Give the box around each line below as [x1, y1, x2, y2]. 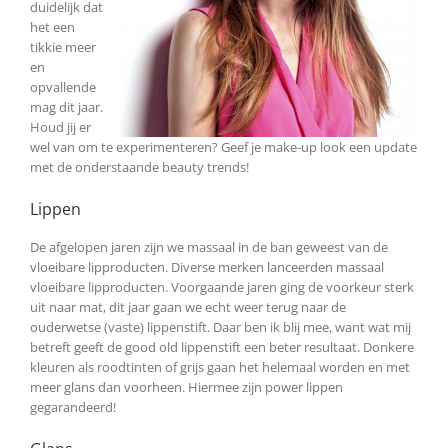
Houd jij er [30, 117, 91, 136]
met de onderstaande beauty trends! [30, 157, 249, 176]
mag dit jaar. [30, 97, 103, 116]
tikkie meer [30, 37, 96, 56]
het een [30, 17, 75, 36]
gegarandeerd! [30, 397, 116, 416]
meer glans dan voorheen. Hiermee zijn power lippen [30, 377, 343, 396]
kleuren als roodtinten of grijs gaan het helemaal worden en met [30, 357, 410, 376]
